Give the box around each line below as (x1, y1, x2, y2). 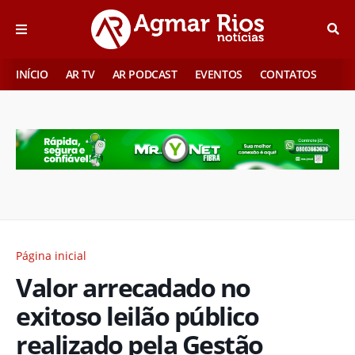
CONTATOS (259, 67, 317, 82)
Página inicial (16, 247, 86, 263)
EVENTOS (194, 67, 242, 82)
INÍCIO (16, 67, 48, 82)
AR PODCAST (112, 67, 177, 82)
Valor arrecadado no (16, 269, 250, 304)
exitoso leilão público (16, 298, 258, 333)
